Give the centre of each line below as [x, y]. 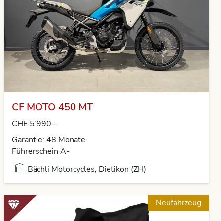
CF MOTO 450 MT [52, 107]
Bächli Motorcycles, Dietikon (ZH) [87, 169]
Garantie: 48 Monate [49, 140]
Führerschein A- [41, 151]
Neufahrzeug [179, 203]
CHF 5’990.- [34, 124]
